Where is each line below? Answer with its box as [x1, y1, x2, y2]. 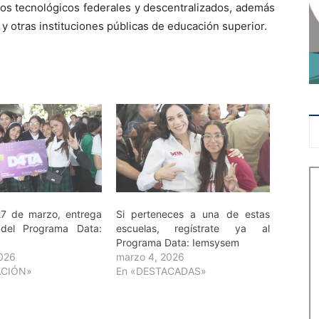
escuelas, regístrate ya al [115, 221, 270, 234]
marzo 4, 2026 [115, 250, 184, 263]
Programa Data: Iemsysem [115, 236, 239, 249]
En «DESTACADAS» [115, 264, 206, 277]
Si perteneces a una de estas [115, 207, 270, 220]
